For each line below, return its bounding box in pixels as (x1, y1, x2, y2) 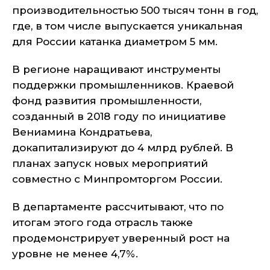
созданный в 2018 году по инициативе (12, 110, 226, 122)
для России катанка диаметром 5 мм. (12, 36, 218, 48)
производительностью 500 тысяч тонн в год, (12, 4, 258, 16)
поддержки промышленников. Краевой (12, 79, 234, 91)
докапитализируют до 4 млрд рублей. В (12, 142, 233, 154)
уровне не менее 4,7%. (12, 248, 138, 260)
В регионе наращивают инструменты (12, 63, 221, 75)
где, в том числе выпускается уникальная (12, 20, 243, 32)
